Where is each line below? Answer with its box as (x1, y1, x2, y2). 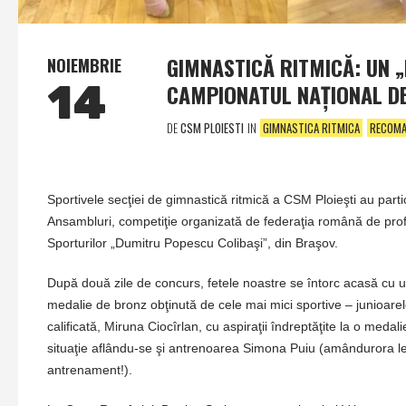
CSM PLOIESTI (180, 118, 244, 137)
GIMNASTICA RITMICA (263, 119, 360, 138)
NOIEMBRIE (47, 53, 121, 77)
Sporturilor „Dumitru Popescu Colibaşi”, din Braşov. (47, 236, 338, 251)
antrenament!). (47, 362, 132, 378)
